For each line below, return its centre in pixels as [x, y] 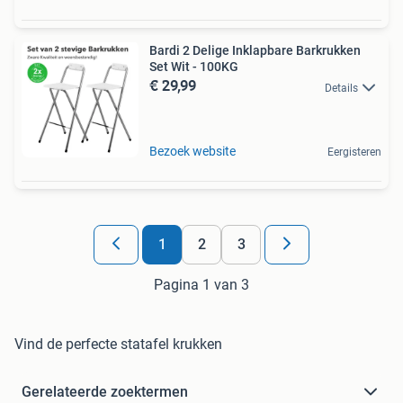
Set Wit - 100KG [194, 67]
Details [341, 88]
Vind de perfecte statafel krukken [118, 345]
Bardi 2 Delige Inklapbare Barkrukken [255, 51]
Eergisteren [354, 152]
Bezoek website [193, 152]
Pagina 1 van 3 [201, 285]
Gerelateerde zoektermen [105, 392]
